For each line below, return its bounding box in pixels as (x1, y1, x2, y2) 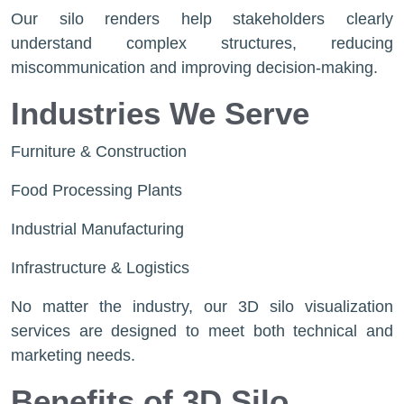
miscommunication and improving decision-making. (11, 59, 378, 77)
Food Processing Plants (11, 181, 182, 199)
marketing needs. (11, 346, 135, 364)
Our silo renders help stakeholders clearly (11, 10, 393, 28)
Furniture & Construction (11, 142, 187, 161)
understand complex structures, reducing (11, 34, 393, 52)
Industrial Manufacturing (11, 220, 184, 238)
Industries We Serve (11, 96, 309, 131)
